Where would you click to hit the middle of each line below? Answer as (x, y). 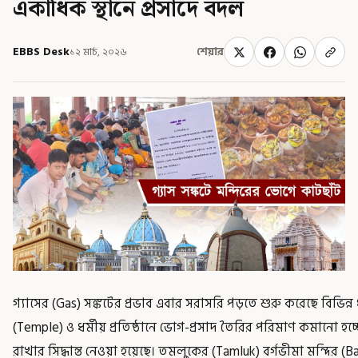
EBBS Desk (41, 52)
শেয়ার (210, 52)
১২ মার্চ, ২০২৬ (98, 52)
